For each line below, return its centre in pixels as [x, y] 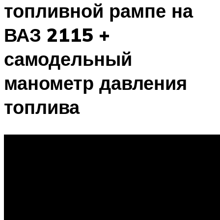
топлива [42, 107]
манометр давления [96, 82]
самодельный [68, 58]
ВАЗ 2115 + [57, 34]
